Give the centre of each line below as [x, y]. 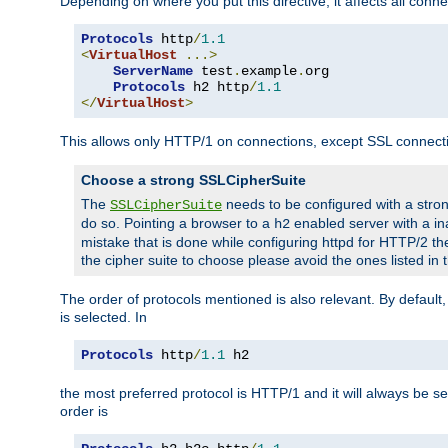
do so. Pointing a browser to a [177, 222]
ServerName [153, 70]
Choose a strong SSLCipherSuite [193, 179]
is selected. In [103, 316]
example [269, 70]
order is [84, 410]
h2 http [217, 86]
